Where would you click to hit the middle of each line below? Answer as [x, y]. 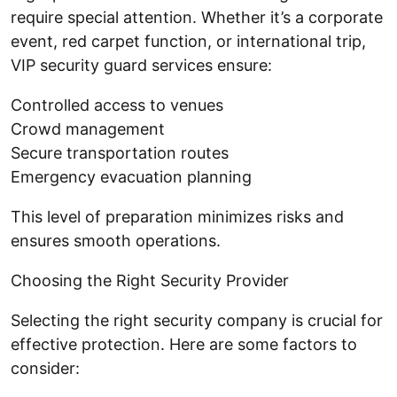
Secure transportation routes [120, 152]
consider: [45, 368]
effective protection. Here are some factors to [184, 344]
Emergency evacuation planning [131, 176]
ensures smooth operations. [116, 240]
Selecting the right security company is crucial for [197, 320]
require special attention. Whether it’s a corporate [197, 17]
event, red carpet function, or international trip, [188, 41]
